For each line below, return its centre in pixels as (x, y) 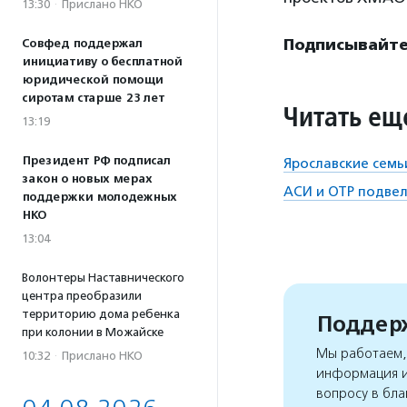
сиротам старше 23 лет (93, 98)
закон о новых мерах (87, 179)
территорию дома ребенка (101, 314)
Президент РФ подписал (96, 161)
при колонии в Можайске (93, 332)
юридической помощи (92, 80)
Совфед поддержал (82, 44)
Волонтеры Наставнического (103, 278)
